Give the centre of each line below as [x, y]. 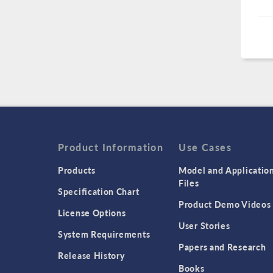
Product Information [111, 147]
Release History [91, 256]
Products [77, 170]
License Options [92, 213]
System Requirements [104, 234]
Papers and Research [222, 247]
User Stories [204, 226]
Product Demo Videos [225, 204]
